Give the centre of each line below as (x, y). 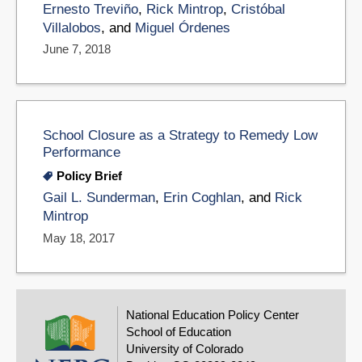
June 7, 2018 (77, 49)
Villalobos (72, 27)
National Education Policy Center (213, 315)
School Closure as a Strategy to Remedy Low (180, 135)
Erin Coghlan (202, 198)
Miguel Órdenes (183, 27)
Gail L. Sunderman (99, 198)
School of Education (179, 332)
